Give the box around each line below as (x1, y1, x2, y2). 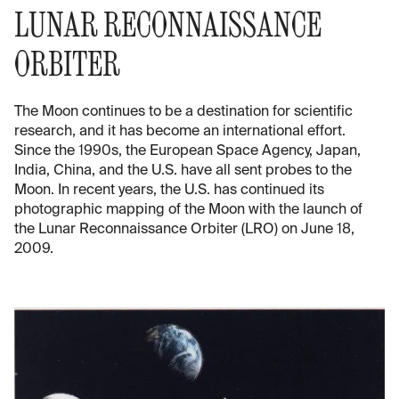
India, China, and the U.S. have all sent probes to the (14, 163, 352, 178)
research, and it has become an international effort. (14, 124, 346, 139)
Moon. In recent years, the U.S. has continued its (14, 183, 324, 198)
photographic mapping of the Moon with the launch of (14, 202, 362, 217)
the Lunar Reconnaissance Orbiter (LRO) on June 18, (14, 222, 354, 237)
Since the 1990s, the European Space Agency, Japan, (14, 143, 361, 159)
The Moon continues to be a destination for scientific (14, 104, 353, 119)
